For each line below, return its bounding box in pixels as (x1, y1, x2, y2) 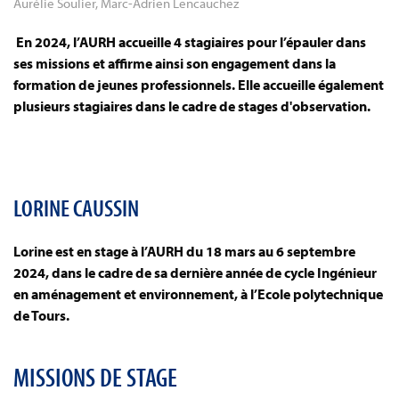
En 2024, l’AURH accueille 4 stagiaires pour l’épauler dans (16, 33, 366, 51)
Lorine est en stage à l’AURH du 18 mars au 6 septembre (13, 242, 355, 260)
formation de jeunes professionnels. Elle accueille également (13, 76, 384, 94)
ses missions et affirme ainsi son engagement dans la (13, 54, 336, 72)
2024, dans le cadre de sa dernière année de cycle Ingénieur (13, 264, 377, 281)
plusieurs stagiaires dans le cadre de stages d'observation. (13, 97, 370, 115)
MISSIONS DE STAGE (13, 361, 177, 393)
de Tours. (13, 306, 69, 324)
